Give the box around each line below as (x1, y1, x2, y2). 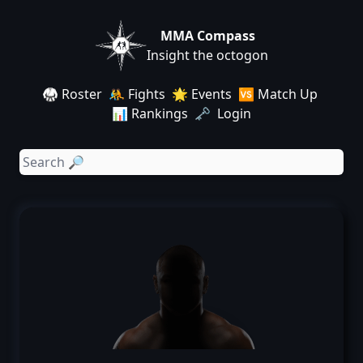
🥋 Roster (42, 85, 102, 103)
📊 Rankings (112, 105, 188, 122)
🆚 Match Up (238, 85, 318, 103)
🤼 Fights (109, 85, 165, 103)
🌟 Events (172, 85, 232, 103)
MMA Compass (160, 27, 255, 45)
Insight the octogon (147, 46, 268, 64)
